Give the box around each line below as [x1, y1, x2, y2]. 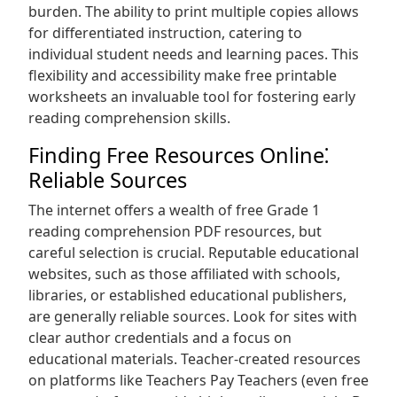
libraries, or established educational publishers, [28, 285, 346, 305]
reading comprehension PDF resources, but [28, 222, 322, 241]
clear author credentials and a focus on [28, 328, 292, 347]
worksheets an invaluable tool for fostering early [28, 87, 355, 106]
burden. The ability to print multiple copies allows [28, 2, 359, 21]
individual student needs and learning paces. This [28, 44, 359, 64]
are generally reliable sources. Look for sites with [28, 307, 357, 326]
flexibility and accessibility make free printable [28, 66, 337, 85]
